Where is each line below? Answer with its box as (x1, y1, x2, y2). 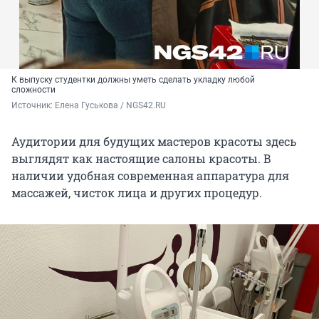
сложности (11, 84, 56, 95)
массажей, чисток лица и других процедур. (11, 184, 262, 200)
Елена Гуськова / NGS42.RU (55, 100, 166, 110)
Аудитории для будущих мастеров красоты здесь (11, 133, 296, 149)
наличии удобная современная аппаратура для (11, 167, 289, 183)
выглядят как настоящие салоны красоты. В (11, 150, 271, 166)
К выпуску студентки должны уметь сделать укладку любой (11, 74, 255, 85)
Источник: (11, 100, 55, 110)
